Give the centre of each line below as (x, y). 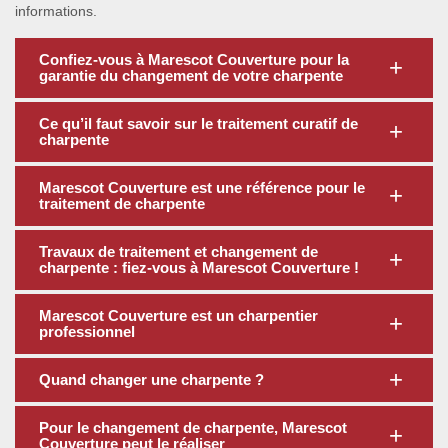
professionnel (87, 331)
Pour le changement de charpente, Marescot (193, 427)
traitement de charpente (122, 203)
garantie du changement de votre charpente (191, 75)
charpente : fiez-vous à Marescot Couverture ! (199, 267)
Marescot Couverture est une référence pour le (202, 187)
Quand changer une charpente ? (151, 379)
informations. (56, 11)
